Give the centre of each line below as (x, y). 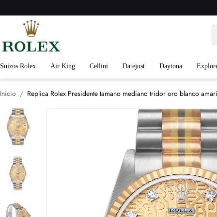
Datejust (134, 66)
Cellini (99, 66)
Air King (63, 66)
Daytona (171, 66)
